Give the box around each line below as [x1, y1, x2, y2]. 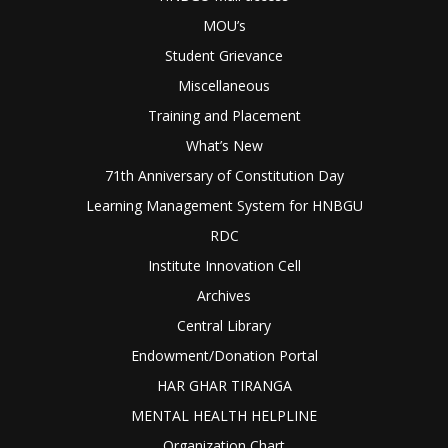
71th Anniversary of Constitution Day [104, 166, 344, 185]
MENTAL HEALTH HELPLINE [131, 406, 317, 425]
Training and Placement [147, 106, 301, 125]
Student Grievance [165, 46, 283, 65]
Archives [197, 286, 251, 305]
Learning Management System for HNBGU [85, 196, 363, 215]
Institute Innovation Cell [147, 256, 301, 275]
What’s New [185, 136, 263, 155]
